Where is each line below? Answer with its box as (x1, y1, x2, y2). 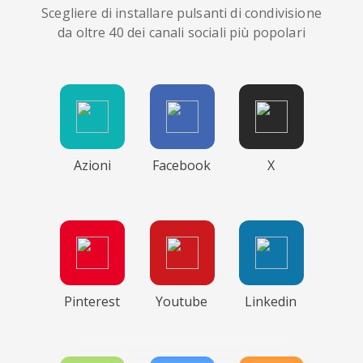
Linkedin (245, 293, 297, 310)
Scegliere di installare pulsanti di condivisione (41, 4, 322, 22)
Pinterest (64, 293, 121, 310)
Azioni (73, 156, 111, 174)
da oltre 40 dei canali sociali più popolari (58, 23, 305, 41)
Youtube (155, 293, 207, 310)
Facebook (152, 156, 211, 174)
